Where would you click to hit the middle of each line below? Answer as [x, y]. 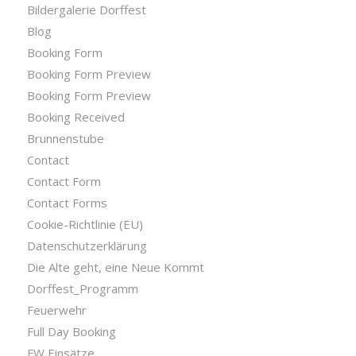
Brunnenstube [65, 139]
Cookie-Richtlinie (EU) [85, 224]
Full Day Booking [71, 332]
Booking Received [75, 117]
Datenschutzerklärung [87, 246]
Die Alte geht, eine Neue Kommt [115, 267]
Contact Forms [67, 203]
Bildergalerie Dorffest [86, 10]
